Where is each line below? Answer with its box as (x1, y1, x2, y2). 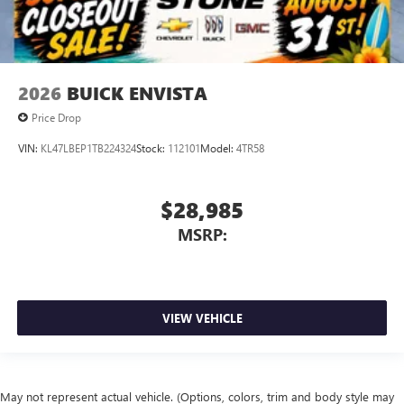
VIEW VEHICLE (161, 310, 243, 326)
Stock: (136, 141, 168, 156)
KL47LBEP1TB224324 (41, 141, 136, 156)
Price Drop (32, 109, 81, 124)
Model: (200, 141, 236, 156)
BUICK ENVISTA (67, 80, 207, 106)
